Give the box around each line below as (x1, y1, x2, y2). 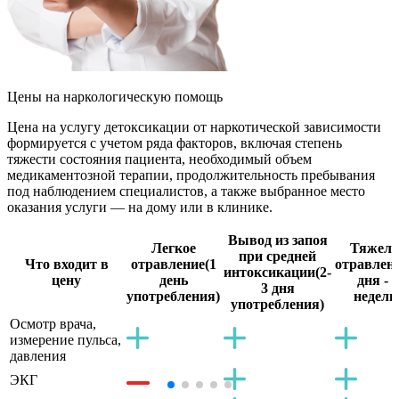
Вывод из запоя (227, 232, 328, 248)
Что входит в (24, 256, 109, 273)
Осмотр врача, (10, 316, 96, 332)
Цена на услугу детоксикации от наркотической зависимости (7, 119, 381, 135)
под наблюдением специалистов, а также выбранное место (7, 183, 365, 199)
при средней (239, 248, 316, 265)
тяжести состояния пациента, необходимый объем (7, 151, 312, 167)
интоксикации (224, 265, 315, 281)
